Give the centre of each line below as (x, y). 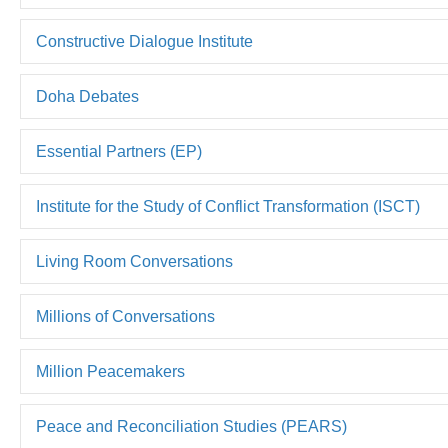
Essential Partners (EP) (119, 151)
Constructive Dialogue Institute (144, 41)
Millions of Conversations (125, 316)
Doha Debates (87, 96)
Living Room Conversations (134, 261)
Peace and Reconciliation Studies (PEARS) (191, 426)
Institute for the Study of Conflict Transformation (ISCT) (228, 206)
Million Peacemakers (110, 371)
